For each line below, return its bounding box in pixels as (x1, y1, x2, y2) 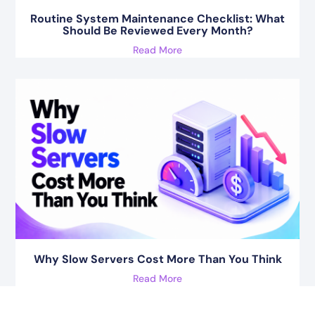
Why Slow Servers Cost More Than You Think (33, 251, 282, 266)
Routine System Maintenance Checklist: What (30, 11, 285, 27)
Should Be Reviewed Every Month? (62, 23, 253, 39)
